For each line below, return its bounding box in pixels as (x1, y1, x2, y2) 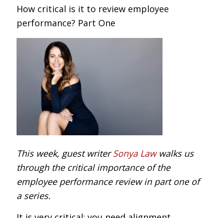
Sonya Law (112, 147, 156, 159)
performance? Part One (16, 17, 115, 29)
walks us (156, 147, 194, 159)
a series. (16, 189, 51, 201)
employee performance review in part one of (16, 175, 200, 187)
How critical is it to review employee (16, 3, 169, 15)
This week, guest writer (16, 147, 113, 159)
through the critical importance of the (16, 161, 170, 173)
